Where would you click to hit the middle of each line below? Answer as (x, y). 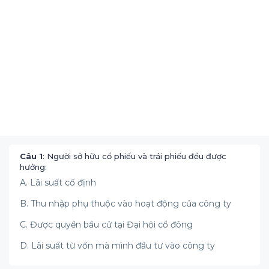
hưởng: (33, 167)
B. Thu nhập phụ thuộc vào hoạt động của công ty (125, 204)
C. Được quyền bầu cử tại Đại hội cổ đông (106, 225)
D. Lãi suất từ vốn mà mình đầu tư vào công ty (117, 246)
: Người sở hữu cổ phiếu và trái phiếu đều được (134, 156)
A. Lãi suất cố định (58, 183)
